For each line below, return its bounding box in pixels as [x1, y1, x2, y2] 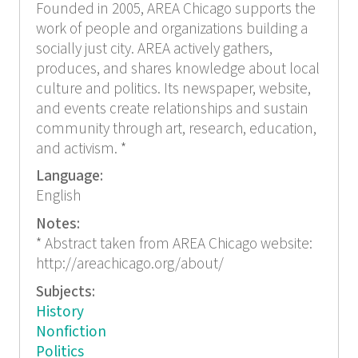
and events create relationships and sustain [35, 98, 308, 119]
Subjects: [35, 281, 98, 302]
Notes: [35, 214, 83, 235]
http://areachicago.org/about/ [35, 254, 224, 275]
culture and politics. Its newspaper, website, [35, 78, 311, 99]
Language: [35, 166, 106, 187]
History [35, 301, 84, 322]
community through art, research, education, [35, 118, 316, 139]
